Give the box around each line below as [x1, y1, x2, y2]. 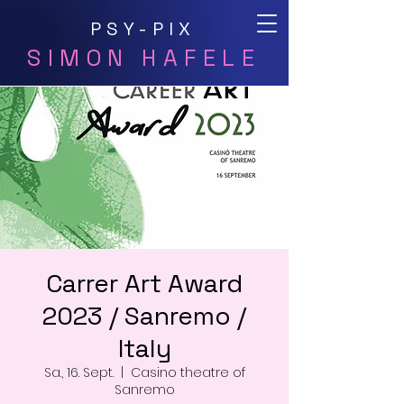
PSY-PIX [90, 17, 196, 41]
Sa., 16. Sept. [43, 363, 114, 381]
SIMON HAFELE [27, 43, 261, 72]
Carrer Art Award [46, 267, 243, 299]
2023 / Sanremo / [42, 299, 246, 332]
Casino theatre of [130, 363, 245, 381]
